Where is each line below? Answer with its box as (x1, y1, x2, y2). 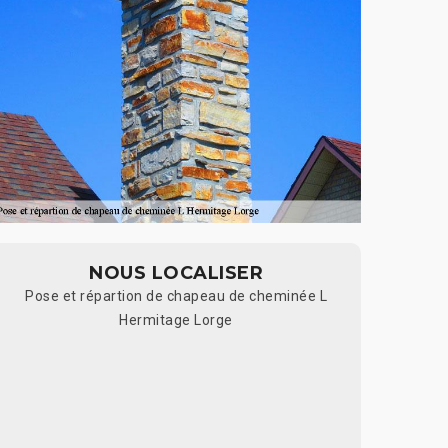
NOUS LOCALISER (89, 262, 263, 284)
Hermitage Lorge (119, 312, 233, 328)
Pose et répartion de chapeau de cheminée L (25, 288, 327, 304)
